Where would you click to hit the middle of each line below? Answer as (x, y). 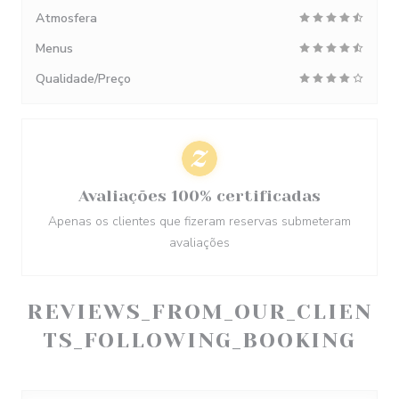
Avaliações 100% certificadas (199, 196)
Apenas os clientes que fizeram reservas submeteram (199, 221)
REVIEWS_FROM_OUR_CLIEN (199, 312)
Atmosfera (66, 18)
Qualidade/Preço (83, 79)
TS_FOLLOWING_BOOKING (199, 340)
